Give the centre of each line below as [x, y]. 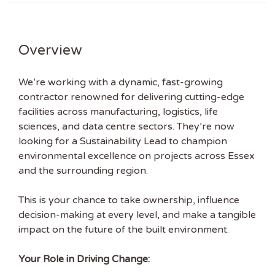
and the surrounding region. [83, 171]
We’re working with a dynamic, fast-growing [121, 82]
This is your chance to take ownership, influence [129, 200]
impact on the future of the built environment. [124, 230]
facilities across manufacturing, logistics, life [118, 112]
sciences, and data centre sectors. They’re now [126, 126]
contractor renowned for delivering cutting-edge [131, 97]
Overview [50, 50]
